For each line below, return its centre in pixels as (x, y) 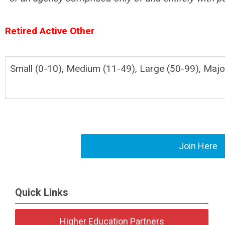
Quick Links (42, 192)
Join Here (198, 146)
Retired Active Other (50, 31)
